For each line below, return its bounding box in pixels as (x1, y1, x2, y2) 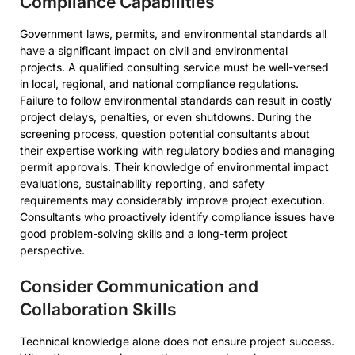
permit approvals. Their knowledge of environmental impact (20, 160, 329, 174)
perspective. (20, 243, 85, 257)
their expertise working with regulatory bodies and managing (20, 143, 335, 157)
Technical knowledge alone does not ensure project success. (20, 334, 334, 348)
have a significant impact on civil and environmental (20, 44, 288, 57)
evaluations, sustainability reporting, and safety (20, 177, 265, 190)
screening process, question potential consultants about (20, 127, 310, 140)
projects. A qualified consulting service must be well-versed (20, 60, 329, 74)
